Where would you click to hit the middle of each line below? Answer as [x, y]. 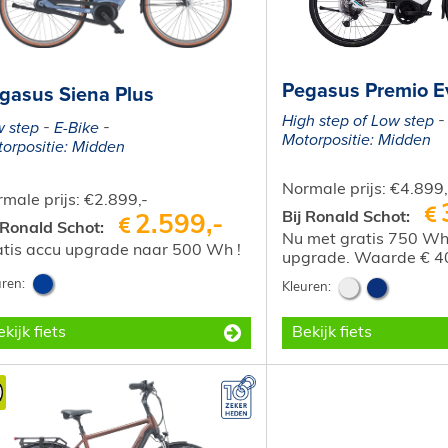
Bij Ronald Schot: [345, 217]
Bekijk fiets [331, 332]
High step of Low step [357, 120]
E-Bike [77, 128]
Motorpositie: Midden [356, 139]
